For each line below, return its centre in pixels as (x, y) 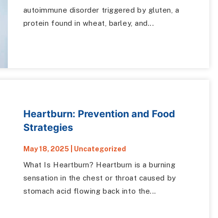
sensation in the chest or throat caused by (100, 178)
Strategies (48, 127)
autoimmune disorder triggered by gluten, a (101, 10)
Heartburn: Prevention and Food (99, 114)
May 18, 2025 (46, 149)
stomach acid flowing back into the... (90, 191)
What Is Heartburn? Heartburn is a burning (99, 164)
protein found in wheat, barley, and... (89, 23)
